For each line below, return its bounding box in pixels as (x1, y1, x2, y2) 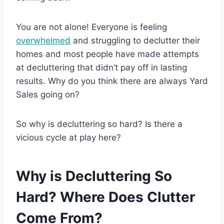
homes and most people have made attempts (16, 48, 199, 59)
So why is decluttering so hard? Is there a (16, 118, 182, 129)
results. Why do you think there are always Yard (16, 75, 208, 86)
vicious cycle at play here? (16, 132, 121, 142)
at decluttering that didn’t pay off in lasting (16, 62, 187, 72)
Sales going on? (16, 89, 79, 99)
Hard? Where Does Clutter (16, 188, 195, 205)
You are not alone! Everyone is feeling (16, 21, 167, 32)
